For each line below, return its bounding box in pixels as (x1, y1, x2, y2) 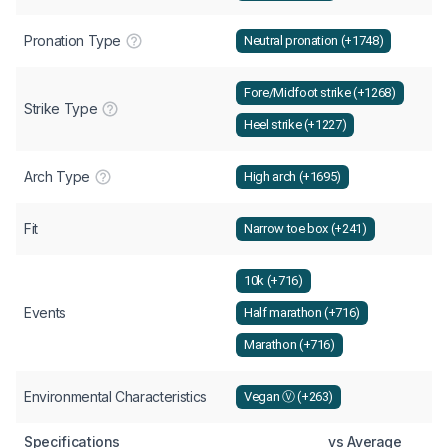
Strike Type (24, 99, 98, 117)
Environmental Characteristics (24, 387, 207, 405)
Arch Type (24, 167, 90, 185)
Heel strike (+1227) (244, 117, 347, 133)
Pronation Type (24, 31, 122, 49)
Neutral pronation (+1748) (244, 33, 384, 49)
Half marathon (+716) (244, 305, 360, 321)
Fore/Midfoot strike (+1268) (244, 85, 396, 101)
